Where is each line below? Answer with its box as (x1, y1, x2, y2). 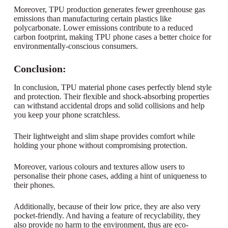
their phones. (13, 181, 55, 190)
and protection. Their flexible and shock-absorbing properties (13, 92, 209, 101)
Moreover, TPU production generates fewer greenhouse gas (13, 5, 205, 14)
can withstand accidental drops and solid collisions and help (13, 101, 205, 110)
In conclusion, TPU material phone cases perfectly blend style (13, 83, 212, 92)
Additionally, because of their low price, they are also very (13, 202, 201, 211)
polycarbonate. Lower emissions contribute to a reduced (13, 23, 193, 33)
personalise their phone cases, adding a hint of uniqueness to (13, 172, 207, 181)
